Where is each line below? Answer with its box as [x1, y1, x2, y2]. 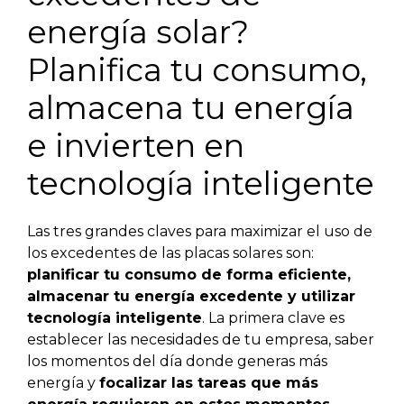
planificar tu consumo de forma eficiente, [27, 265, 351, 283]
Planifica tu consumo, [27, 50, 367, 89]
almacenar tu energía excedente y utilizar [27, 287, 355, 305]
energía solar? [27, 12, 249, 51]
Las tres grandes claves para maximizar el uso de [27, 222, 372, 240]
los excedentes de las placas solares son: [27, 243, 314, 262]
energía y [27, 373, 99, 391]
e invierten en [27, 125, 244, 165]
